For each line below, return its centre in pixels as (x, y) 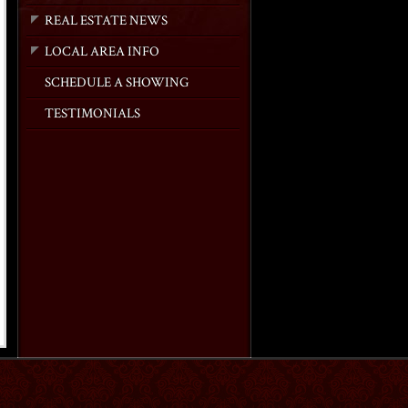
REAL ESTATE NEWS (106, 20)
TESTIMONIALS (92, 113)
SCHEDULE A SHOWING (117, 82)
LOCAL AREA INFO (102, 51)
